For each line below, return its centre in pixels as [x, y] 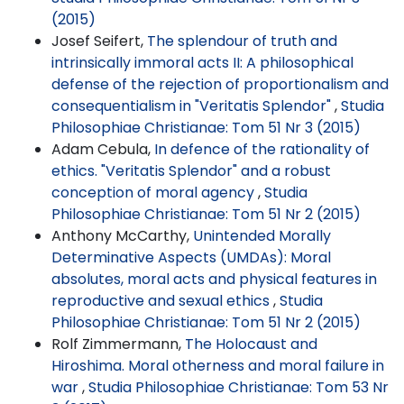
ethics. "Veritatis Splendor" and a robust [191, 170]
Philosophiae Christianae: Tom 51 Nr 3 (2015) [206, 127]
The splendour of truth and [242, 41]
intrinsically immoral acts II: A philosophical [202, 62]
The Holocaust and [251, 344]
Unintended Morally [262, 235]
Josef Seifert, [99, 41]
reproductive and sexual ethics [162, 300]
